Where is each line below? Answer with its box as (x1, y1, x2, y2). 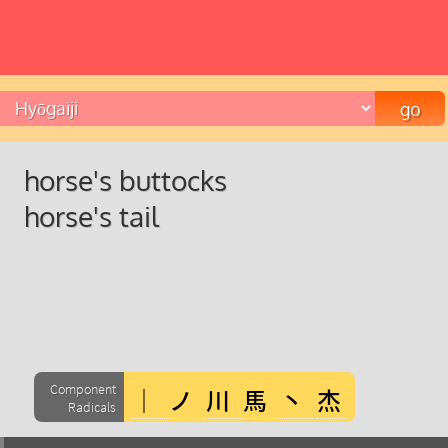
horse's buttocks (24, 162, 227, 198)
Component (50, 380, 116, 398)
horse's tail (24, 198, 159, 234)
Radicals (68, 398, 116, 416)
